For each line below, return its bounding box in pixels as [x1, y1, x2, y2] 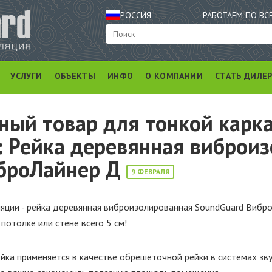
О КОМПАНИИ [145, 70, 203, 81]
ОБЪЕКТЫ [54, 70, 95, 81]
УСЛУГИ [10, 70, 42, 81]
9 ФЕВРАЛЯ [131, 167, 169, 176]
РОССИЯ [120, 10, 151, 21]
